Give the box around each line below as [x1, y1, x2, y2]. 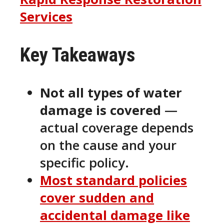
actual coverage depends [40, 118, 193, 136]
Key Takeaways [20, 43, 135, 66]
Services [20, 7, 72, 25]
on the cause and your [40, 136, 176, 154]
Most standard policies [40, 171, 187, 189]
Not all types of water [40, 83, 182, 101]
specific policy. [40, 153, 129, 171]
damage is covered [40, 101, 164, 119]
